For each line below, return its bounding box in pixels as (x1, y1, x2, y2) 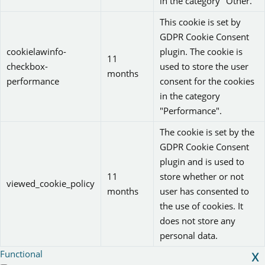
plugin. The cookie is (160, 46, 243, 58)
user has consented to (160, 185, 249, 198)
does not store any (160, 215, 235, 227)
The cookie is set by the (160, 126, 254, 138)
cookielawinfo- (7, 46, 66, 58)
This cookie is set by (160, 16, 241, 28)
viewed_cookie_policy (7, 177, 95, 190)
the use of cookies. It (160, 200, 243, 212)
